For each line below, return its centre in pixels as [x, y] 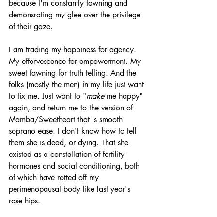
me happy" [125, 96]
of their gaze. [32, 26]
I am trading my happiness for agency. [74, 49]
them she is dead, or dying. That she [70, 142]
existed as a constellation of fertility [68, 154]
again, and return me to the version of [72, 108]
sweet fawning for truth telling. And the [74, 73]
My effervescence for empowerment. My [76, 61]
